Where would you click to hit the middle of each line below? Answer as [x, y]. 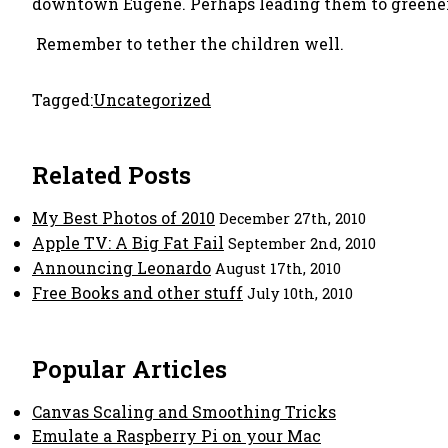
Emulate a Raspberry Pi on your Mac [176, 435]
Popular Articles [129, 369]
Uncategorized [152, 99]
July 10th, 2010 [300, 293]
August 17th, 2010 [278, 268]
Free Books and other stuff [137, 292]
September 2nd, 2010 [302, 243]
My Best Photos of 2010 [123, 217]
